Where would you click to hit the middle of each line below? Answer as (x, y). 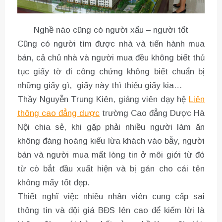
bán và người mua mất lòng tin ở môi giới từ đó (111, 155)
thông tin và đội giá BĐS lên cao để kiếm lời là (111, 210)
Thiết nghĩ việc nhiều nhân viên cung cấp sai (111, 196)
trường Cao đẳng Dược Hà (152, 113)
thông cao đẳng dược (58, 113)
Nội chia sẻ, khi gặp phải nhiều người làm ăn (111, 127)
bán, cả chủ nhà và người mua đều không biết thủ (111, 57)
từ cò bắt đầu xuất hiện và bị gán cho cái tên (111, 168)
